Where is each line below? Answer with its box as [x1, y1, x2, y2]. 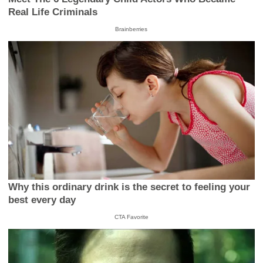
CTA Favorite [114, 214, 149, 221]
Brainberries [115, 26, 148, 33]
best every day [8, 194, 76, 206]
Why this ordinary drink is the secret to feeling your [8, 181, 251, 193]
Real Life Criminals [8, 6, 98, 18]
